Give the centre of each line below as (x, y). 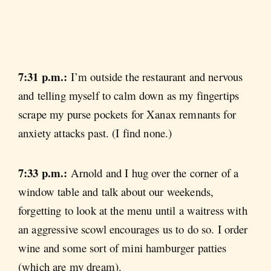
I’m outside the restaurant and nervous (157, 77)
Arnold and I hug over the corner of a (155, 172)
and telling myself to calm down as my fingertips (129, 96)
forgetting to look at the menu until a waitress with (133, 210)
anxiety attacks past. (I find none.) (95, 133)
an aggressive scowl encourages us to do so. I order (133, 229)
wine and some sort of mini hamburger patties (122, 247)
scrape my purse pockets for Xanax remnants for (127, 114)
